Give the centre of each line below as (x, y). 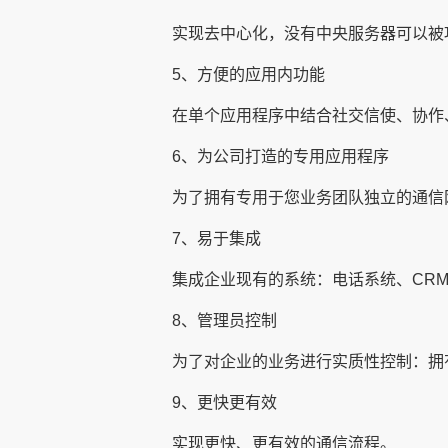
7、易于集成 (216, 239)
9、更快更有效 (224, 403)
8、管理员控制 (224, 321)
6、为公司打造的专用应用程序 (280, 157)
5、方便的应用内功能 (248, 75)
